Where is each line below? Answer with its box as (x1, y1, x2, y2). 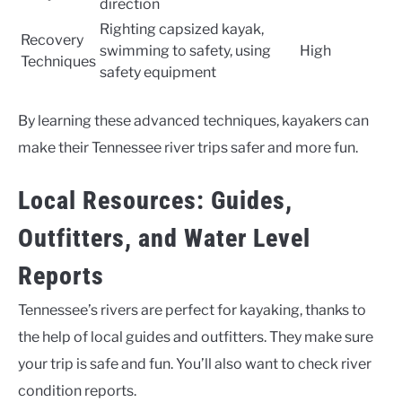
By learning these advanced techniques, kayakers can (18, 111, 369, 129)
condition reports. (18, 381, 136, 399)
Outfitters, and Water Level (18, 223, 310, 253)
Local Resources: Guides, (18, 185, 293, 215)
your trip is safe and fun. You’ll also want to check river (18, 354, 371, 372)
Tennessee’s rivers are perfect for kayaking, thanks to (18, 301, 366, 319)
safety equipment (100, 63, 216, 81)
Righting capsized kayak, (100, 20, 264, 38)
